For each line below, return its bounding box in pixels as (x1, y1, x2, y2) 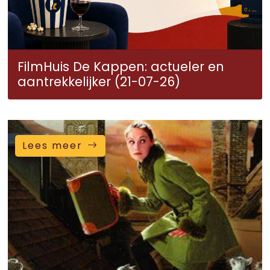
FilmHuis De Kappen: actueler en (17, 58, 224, 75)
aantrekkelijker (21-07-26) (17, 73, 180, 90)
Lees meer (22, 139, 83, 152)
